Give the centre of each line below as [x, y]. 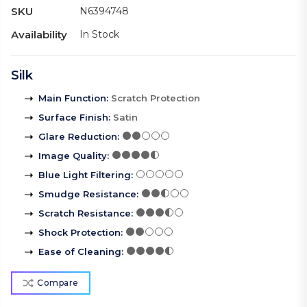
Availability [39, 35]
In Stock [99, 35]
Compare [58, 283]
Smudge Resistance [87, 194]
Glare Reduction [78, 137]
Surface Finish [73, 118]
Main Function [72, 98]
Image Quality [73, 156]
